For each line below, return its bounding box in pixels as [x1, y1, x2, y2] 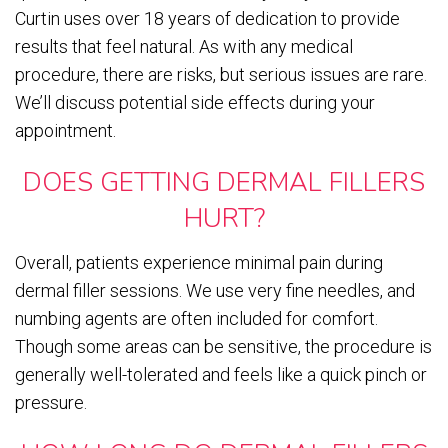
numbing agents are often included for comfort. [15, 308, 378, 330]
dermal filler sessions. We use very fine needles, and [15, 280, 415, 302]
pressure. [15, 392, 87, 414]
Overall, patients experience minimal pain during [15, 252, 383, 274]
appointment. [15, 120, 116, 142]
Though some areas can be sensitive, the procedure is [15, 336, 432, 358]
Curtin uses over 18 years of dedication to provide [15, 8, 400, 30]
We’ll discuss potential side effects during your [15, 92, 375, 114]
